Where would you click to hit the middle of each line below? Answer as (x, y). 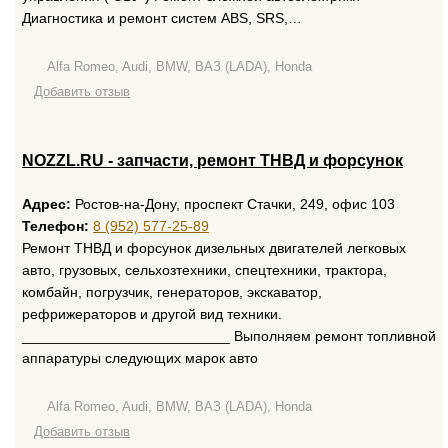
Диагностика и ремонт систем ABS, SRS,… (162, 18)
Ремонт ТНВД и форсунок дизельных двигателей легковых (214, 248)
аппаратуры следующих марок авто (140, 358)
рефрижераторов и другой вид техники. (152, 314)
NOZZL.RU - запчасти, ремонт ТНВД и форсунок (212, 160)
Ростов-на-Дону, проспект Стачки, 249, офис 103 (233, 204)
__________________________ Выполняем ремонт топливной (229, 336)
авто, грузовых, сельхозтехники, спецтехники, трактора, (204, 270)
